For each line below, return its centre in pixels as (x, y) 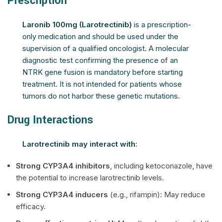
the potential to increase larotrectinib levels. (90, 178)
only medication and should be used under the (100, 36)
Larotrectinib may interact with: (80, 144)
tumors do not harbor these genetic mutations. (101, 96)
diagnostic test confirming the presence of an (100, 60)
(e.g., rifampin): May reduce (157, 194)
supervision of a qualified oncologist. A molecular (106, 48)
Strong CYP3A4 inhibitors (63, 166)
